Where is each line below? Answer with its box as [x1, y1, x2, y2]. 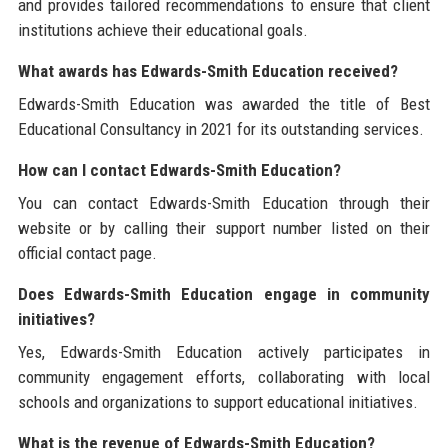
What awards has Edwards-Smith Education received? [17, 61, 398, 82]
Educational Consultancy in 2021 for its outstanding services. [17, 119, 424, 140]
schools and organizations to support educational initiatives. [17, 392, 418, 413]
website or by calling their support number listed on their [17, 218, 431, 239]
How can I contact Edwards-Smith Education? [17, 160, 341, 181]
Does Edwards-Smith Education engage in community [17, 284, 431, 305]
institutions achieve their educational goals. [17, 20, 308, 41]
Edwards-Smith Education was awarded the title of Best [17, 94, 431, 115]
